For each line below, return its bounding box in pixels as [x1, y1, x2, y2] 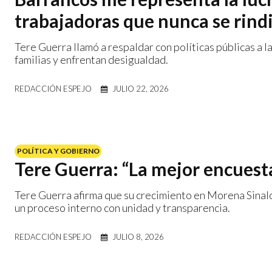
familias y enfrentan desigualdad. [15, 52, 168, 66]
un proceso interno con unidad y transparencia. [15, 200, 230, 214]
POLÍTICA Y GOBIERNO [16, 146, 100, 155]
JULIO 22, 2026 [112, 83, 169, 93]
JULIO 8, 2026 [112, 231, 164, 242]
